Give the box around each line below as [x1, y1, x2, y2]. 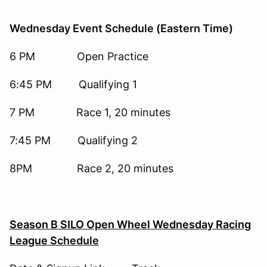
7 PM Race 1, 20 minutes [10, 106, 170, 119]
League [10, 234, 48, 247]
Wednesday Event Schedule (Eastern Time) [10, 22, 233, 35]
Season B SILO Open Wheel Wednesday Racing [10, 218, 251, 231]
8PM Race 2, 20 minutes [10, 162, 173, 175]
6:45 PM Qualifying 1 [10, 78, 137, 91]
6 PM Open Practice [10, 50, 148, 63]
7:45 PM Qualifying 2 [10, 134, 138, 147]
